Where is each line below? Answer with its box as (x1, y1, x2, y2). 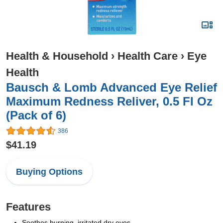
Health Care (117, 50, 178, 62)
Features (6, 201, 51, 214)
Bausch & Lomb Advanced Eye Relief (6, 81, 217, 94)
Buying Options (16, 167, 83, 177)
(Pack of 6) (6, 109, 66, 122)
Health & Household (6, 50, 108, 62)
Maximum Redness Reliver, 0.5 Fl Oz (6, 95, 213, 108)
